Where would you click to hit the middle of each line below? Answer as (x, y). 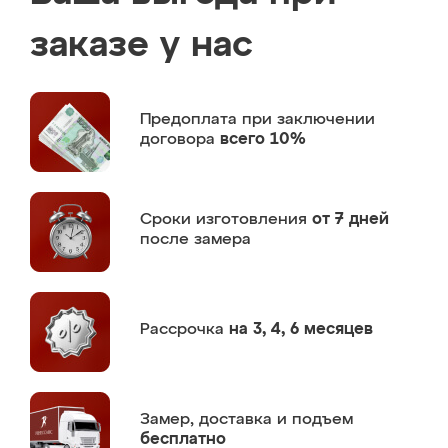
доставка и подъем (276, 419)
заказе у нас (141, 46)
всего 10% (263, 139)
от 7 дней (350, 219)
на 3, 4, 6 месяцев (301, 329)
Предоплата (191, 119)
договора (180, 139)
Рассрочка (184, 329)
